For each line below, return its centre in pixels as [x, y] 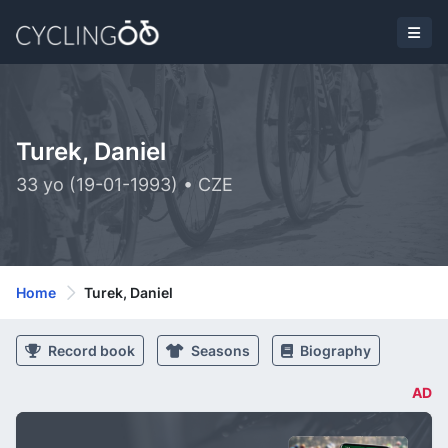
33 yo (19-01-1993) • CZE [124, 184]
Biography [334, 350]
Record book [90, 350]
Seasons [219, 350]
